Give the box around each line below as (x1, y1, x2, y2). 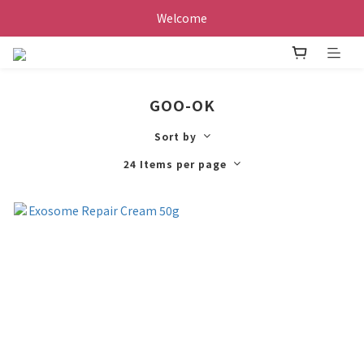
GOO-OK (149, 94, 215, 116)
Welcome (157, 10, 207, 26)
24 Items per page (123, 157, 227, 171)
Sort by (154, 129, 197, 144)
